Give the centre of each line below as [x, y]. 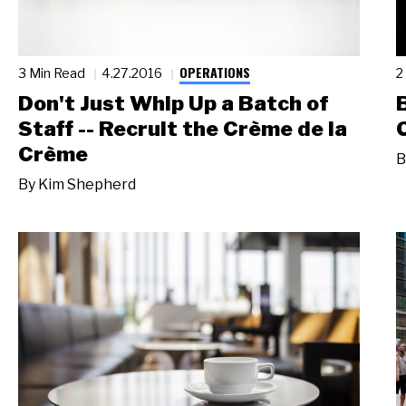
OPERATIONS [214, 72]
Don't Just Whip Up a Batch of [174, 103]
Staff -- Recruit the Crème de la [183, 128]
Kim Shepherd [87, 184]
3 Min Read [53, 72]
